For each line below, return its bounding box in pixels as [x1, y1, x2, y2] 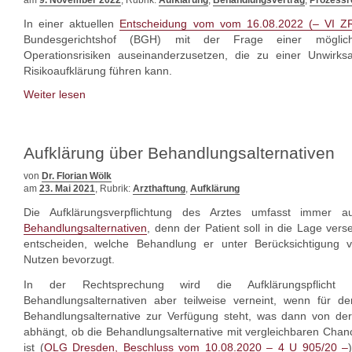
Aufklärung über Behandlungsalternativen [24, 144, 335, 162]
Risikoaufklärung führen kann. [24, 64, 172, 77]
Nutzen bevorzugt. [24, 253, 115, 266]
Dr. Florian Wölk [42, 170, 112, 181]
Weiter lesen [24, 88, 86, 101]
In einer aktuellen [24, 17, 120, 30]
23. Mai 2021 [39, 183, 95, 194]
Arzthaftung [133, 183, 185, 194]
